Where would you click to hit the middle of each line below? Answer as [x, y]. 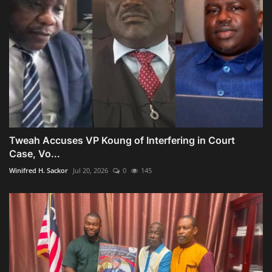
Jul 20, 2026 [90, 170]
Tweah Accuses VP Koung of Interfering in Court [122, 140]
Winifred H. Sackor [39, 170]
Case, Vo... [35, 153]
